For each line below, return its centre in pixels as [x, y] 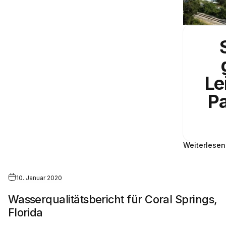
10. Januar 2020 [39, 178]
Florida [25, 212]
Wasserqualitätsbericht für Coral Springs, [112, 199]
